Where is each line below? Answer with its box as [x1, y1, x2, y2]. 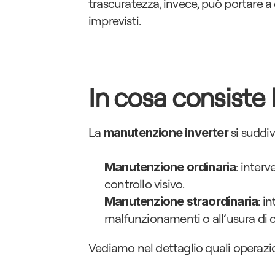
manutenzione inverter [103, 125, 228, 140]
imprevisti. [88, 13, 141, 28]
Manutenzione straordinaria [104, 194, 258, 209]
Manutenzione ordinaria [104, 160, 236, 174]
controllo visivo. [104, 176, 185, 192]
